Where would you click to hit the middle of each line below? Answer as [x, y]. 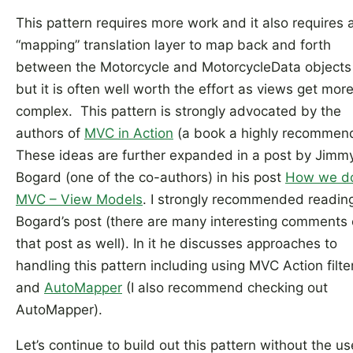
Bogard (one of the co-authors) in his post [150, 177]
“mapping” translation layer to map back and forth [173, 45]
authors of [50, 133]
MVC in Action [129, 133]
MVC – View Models [79, 199]
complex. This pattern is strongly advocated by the [178, 111]
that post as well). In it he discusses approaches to [176, 243]
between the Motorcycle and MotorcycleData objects [184, 67]
